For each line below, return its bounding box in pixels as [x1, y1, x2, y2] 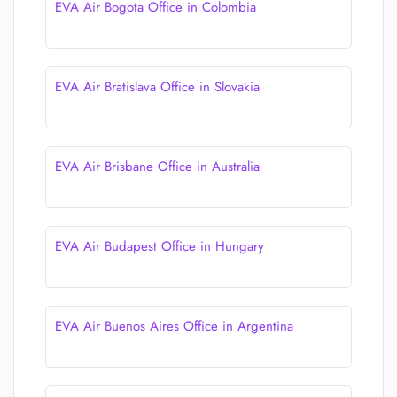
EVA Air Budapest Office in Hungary [55, 237, 264, 256]
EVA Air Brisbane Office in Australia [55, 157, 260, 176]
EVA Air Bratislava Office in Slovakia [55, 77, 260, 97]
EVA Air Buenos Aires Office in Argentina [55, 316, 293, 336]
